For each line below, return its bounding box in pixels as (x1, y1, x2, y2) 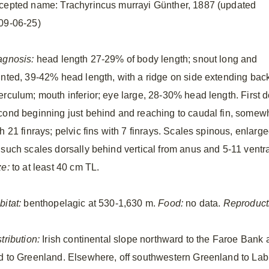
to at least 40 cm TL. (9, 162, 100, 172)
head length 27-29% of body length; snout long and (34, 54, 258, 64)
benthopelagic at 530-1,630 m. (21, 198, 159, 208)
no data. (183, 198, 223, 208)
